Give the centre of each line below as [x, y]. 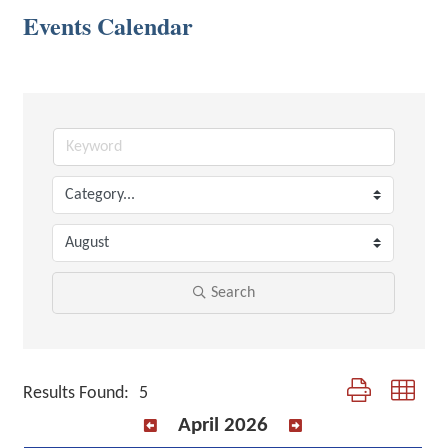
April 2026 [222, 425]
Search [232, 293]
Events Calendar [108, 25]
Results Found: [76, 393]
